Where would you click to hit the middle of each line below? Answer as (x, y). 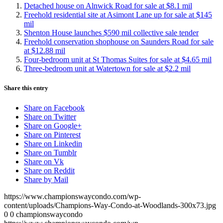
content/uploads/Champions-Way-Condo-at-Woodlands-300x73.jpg (110, 205)
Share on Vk (44, 161)
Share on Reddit (49, 170)
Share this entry (26, 88)
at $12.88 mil (45, 51)
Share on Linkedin (53, 143)
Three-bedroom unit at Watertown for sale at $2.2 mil (107, 69)
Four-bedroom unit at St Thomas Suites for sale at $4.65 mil (118, 60)
